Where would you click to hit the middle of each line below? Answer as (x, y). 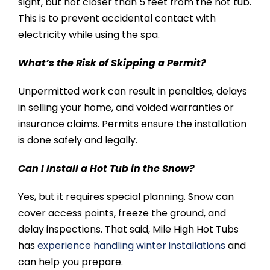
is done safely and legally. (77, 140)
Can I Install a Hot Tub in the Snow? (106, 169)
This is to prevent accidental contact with (117, 19)
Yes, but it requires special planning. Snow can (126, 197)
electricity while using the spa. (89, 35)
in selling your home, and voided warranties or (126, 108)
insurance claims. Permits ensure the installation (132, 124)
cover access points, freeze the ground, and (122, 213)
